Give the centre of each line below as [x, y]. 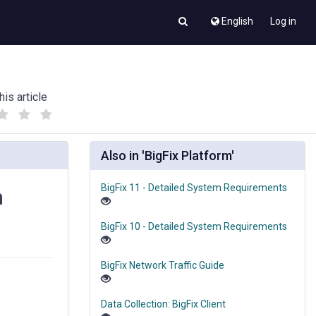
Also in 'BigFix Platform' [168, 156]
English [237, 21]
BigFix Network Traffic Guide [163, 266]
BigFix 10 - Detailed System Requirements [194, 227]
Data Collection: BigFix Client [163, 304]
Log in [283, 21]
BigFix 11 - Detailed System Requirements [194, 188]
